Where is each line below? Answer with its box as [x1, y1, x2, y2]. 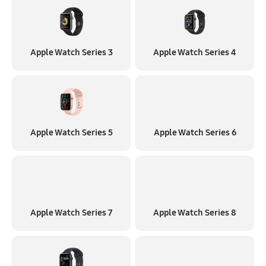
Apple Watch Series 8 [153, 207, 236, 218]
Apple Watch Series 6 [153, 127, 236, 138]
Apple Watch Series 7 [30, 207, 112, 218]
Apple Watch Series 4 [153, 47, 236, 58]
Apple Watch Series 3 [30, 47, 113, 58]
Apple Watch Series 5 [30, 127, 113, 138]
